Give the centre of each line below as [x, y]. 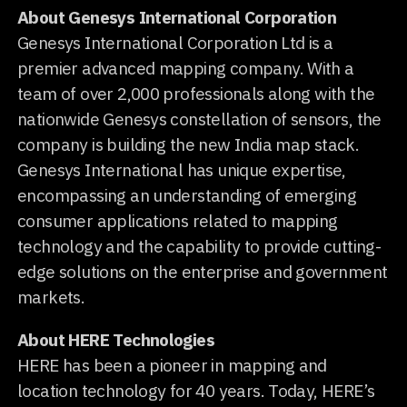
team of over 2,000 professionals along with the [196, 93]
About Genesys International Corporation [177, 16]
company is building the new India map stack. [189, 144]
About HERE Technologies [116, 339]
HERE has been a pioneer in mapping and [172, 364]
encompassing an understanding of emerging [187, 194]
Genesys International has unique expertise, [182, 169]
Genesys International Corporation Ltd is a [175, 42]
